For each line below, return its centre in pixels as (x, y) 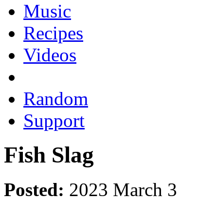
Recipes (53, 33)
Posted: (34, 189)
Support (54, 120)
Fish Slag (49, 155)
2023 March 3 (123, 189)
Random (56, 98)
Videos (50, 54)
